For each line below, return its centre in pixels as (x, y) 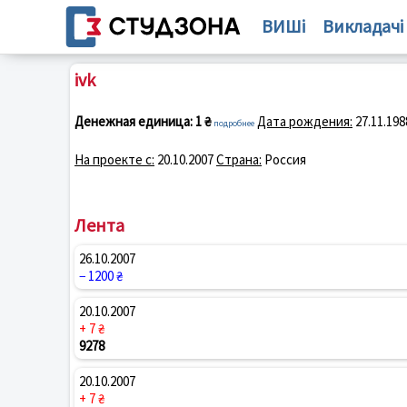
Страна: (239, 159)
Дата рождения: (305, 121)
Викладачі (362, 26)
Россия (284, 159)
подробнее (234, 123)
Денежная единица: (134, 121)
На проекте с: (114, 159)
